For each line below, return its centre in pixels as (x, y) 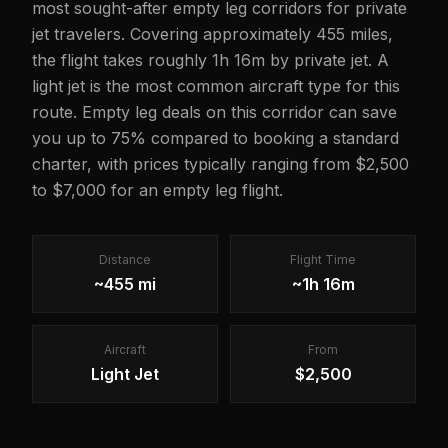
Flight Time (323, 259)
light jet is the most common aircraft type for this (216, 86)
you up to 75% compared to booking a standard (215, 138)
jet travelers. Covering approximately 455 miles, (212, 34)
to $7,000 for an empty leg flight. (157, 190)
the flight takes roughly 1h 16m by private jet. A (210, 60)
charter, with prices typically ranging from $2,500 (220, 164)
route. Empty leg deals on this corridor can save (214, 112)
